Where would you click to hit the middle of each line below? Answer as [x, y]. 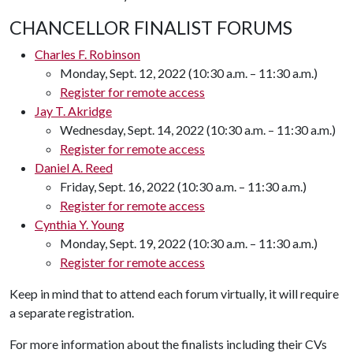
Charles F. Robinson [87, 54]
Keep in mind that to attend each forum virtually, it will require [174, 294]
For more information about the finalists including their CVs [168, 344]
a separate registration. [73, 312]
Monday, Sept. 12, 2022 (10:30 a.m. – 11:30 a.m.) [189, 73]
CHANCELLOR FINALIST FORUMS [151, 28]
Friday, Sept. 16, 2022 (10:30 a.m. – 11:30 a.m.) [183, 186]
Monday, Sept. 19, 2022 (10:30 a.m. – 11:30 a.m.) [189, 243]
